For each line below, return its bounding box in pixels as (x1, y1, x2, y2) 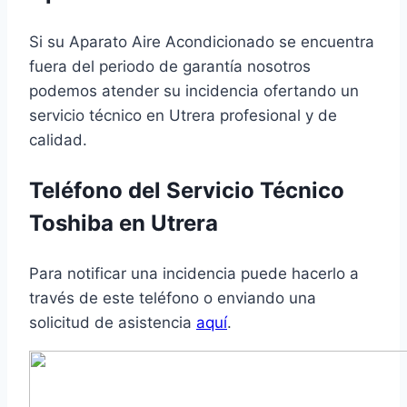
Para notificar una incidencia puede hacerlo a (29, 264, 359, 283)
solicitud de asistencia (29, 313, 196, 333)
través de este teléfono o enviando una (29, 289, 316, 308)
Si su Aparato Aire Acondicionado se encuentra (29, 33, 374, 52)
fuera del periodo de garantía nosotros (29, 57, 311, 76)
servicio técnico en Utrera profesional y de (29, 106, 337, 125)
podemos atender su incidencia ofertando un (29, 82, 359, 101)
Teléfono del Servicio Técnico (29, 177, 344, 204)
